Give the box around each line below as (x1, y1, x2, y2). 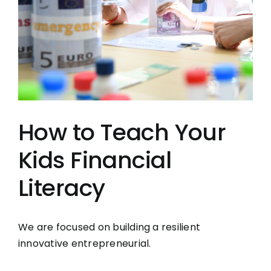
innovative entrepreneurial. (18, 236, 151, 250)
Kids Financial (18, 143, 172, 176)
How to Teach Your (18, 116, 226, 148)
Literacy (18, 171, 105, 204)
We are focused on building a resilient (18, 220, 201, 234)
